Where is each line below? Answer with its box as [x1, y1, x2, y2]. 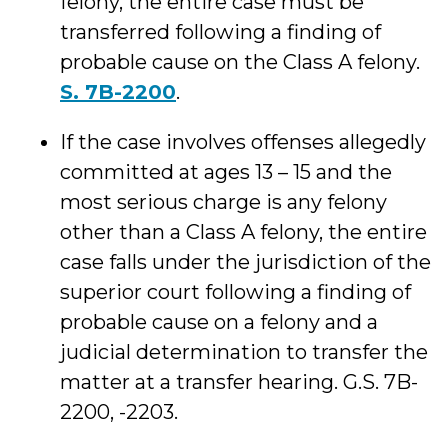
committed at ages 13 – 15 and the [60, 160, 392, 184]
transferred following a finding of [60, 20, 381, 44]
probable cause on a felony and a [60, 310, 378, 334]
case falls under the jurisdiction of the [60, 250, 431, 274]
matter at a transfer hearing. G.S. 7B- [60, 370, 418, 394]
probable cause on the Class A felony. [60, 50, 420, 74]
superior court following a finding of [60, 280, 411, 304]
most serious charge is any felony [60, 190, 387, 214]
